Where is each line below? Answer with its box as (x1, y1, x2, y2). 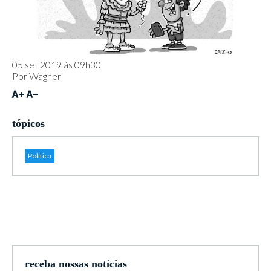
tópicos (12, 117, 45, 129)
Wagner (29, 70, 61, 82)
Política (28, 151, 51, 160)
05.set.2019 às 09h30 (12, 59, 101, 70)
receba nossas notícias (25, 258, 127, 270)
